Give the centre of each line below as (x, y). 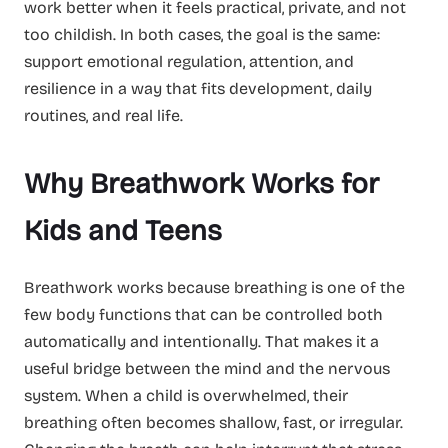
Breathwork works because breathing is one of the (214, 287)
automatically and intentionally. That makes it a (201, 341)
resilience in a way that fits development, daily (198, 88)
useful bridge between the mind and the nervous (207, 368)
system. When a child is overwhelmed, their (186, 395)
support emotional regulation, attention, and (189, 61)
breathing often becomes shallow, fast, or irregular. (213, 422)
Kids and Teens (123, 230)
